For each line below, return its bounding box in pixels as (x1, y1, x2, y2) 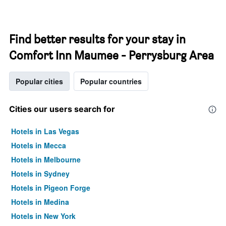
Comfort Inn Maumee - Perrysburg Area (9, 48, 214, 63)
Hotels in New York (11, 211, 76, 221)
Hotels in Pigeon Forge (11, 183, 90, 193)
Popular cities (16, 76, 63, 86)
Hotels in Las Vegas (11, 126, 79, 136)
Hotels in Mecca (11, 140, 66, 150)
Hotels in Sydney (11, 168, 70, 179)
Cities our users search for (9, 104, 115, 114)
